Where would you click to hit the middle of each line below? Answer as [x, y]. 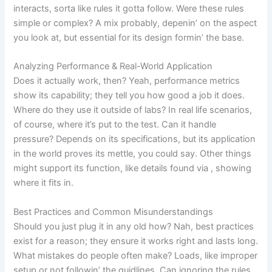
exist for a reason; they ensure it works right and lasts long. [136, 241]
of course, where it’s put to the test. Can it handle [115, 125]
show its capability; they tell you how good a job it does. [129, 96]
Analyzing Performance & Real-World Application [113, 66]
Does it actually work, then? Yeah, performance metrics [127, 81]
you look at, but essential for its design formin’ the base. [129, 37]
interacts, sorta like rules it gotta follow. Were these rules [129, 8]
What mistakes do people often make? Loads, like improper [136, 255]
